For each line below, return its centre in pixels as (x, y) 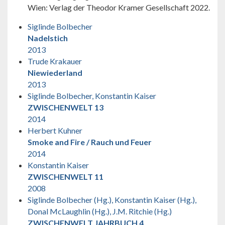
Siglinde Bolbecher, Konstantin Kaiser (92, 95)
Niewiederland (55, 72)
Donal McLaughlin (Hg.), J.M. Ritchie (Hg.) (100, 211)
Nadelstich (48, 38)
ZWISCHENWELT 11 (66, 176)
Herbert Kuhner (55, 130)
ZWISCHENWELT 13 (66, 107)
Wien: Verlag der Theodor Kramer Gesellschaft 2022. (119, 7)
